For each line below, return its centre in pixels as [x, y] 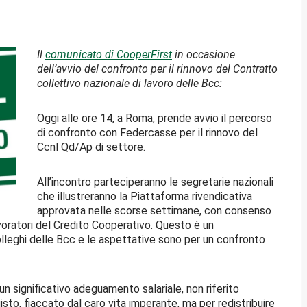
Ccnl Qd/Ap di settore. [91, 147]
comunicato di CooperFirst [109, 54]
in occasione [204, 54]
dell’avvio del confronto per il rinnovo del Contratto [157, 69]
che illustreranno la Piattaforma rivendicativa [145, 196]
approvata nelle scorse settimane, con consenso [154, 210]
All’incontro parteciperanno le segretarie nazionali [155, 182]
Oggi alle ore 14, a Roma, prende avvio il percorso [155, 118]
